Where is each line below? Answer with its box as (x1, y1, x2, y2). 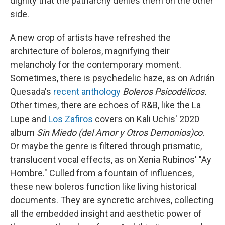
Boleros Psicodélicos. (123, 86, 207, 97)
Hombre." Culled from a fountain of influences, (10, 167, 194, 178)
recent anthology (53, 86, 121, 97)
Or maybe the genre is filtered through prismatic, (10, 140, 202, 151)
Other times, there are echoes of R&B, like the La (10, 99, 201, 110)
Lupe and (10, 113, 48, 124)
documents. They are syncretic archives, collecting (10, 194, 213, 205)
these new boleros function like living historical (10, 181, 197, 192)
